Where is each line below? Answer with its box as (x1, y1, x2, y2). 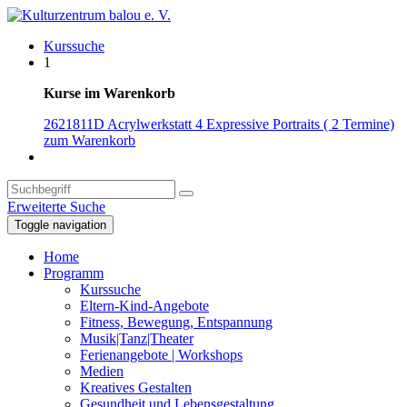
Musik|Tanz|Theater (80, 331, 194, 346)
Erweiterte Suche (7, 199, 105, 214)
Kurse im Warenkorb (44, 85, 175, 101)
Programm (44, 265, 104, 281)
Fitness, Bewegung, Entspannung (80, 314, 273, 330)
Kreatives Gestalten (80, 380, 192, 395)
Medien (80, 363, 124, 379)
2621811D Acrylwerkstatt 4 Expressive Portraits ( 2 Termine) (44, 116, 394, 132)
